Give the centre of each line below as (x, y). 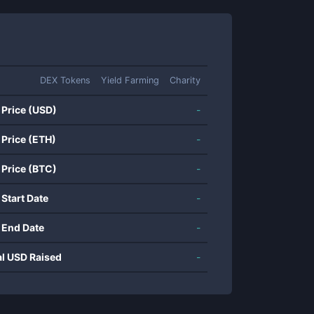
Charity (185, 80)
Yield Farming (130, 80)
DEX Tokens (65, 80)
